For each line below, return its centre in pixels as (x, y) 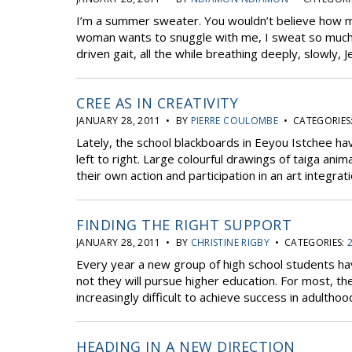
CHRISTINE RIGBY (230, 242)
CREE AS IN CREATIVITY (158, 103)
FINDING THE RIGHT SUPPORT (184, 225)
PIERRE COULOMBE (235, 121)
